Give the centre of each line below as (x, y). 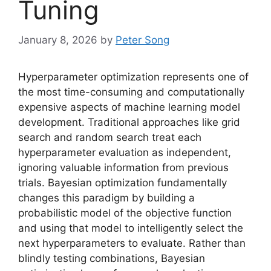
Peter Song (142, 40)
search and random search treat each (110, 137)
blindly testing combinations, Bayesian (112, 258)
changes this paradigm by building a (106, 198)
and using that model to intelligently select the (131, 228)
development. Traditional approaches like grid (129, 122)
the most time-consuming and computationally (131, 92)
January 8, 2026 (58, 40)
